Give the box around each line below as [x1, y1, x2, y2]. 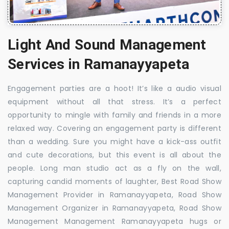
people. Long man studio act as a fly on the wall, [8, 163, 221, 173]
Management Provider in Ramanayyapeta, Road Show [8, 189, 221, 200]
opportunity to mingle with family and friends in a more [8, 109, 221, 120]
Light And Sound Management [8, 36, 207, 53]
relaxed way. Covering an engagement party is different [8, 123, 221, 133]
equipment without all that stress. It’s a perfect [8, 96, 221, 107]
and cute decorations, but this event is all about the [8, 149, 221, 160]
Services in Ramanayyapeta [8, 55, 190, 73]
